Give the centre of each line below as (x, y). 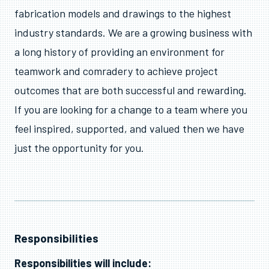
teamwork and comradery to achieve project (116, 71)
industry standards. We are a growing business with (133, 32)
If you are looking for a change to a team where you (131, 109)
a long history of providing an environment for (119, 52)
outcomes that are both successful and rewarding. (131, 90)
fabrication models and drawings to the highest (123, 13)
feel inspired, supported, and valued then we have (129, 128)
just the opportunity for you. (79, 148)
